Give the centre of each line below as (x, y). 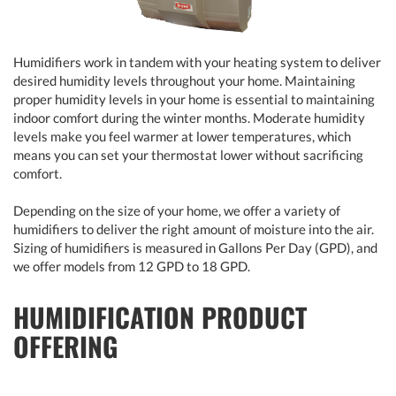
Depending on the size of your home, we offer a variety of (177, 210)
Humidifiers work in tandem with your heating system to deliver (197, 61)
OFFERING (65, 346)
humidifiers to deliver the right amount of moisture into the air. (194, 228)
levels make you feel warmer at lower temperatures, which (182, 136)
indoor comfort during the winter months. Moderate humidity (189, 117)
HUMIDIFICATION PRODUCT (160, 316)
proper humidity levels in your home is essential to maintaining (194, 99)
